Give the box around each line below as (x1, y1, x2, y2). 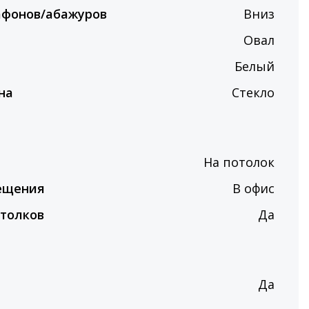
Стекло (232, 84, 275, 101)
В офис (232, 180, 275, 197)
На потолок (203, 154, 275, 170)
